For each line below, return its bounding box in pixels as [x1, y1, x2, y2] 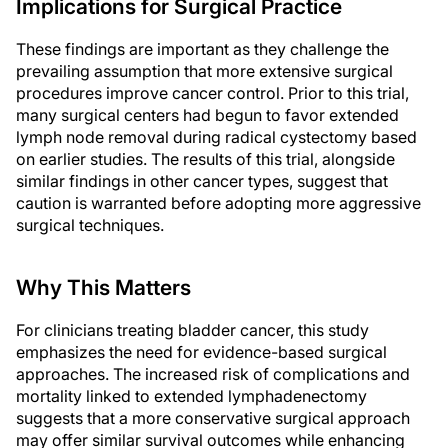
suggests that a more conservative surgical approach [16, 408, 410, 429]
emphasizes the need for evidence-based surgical [16, 342, 387, 363]
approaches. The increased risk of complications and [16, 364, 410, 385]
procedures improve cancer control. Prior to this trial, [16, 83, 409, 104]
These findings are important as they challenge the [16, 39, 389, 60]
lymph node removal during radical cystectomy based [16, 127, 417, 148]
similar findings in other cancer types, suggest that [16, 171, 388, 192]
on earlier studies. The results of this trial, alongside [16, 149, 395, 170]
